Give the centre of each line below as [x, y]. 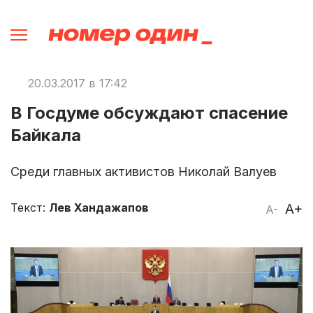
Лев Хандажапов [99, 207]
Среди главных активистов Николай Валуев [144, 171]
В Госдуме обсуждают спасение [149, 112]
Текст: [30, 207]
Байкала [46, 135]
